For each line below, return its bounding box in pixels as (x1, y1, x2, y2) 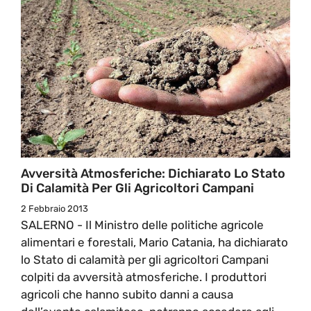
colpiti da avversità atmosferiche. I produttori (21, 269, 267, 284)
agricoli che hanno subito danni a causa (21, 287, 233, 301)
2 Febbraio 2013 (21, 203, 88, 214)
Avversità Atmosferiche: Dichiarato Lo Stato (21, 165, 285, 181)
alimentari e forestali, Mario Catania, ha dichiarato (21, 235, 288, 249)
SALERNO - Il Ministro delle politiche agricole (21, 217, 264, 232)
